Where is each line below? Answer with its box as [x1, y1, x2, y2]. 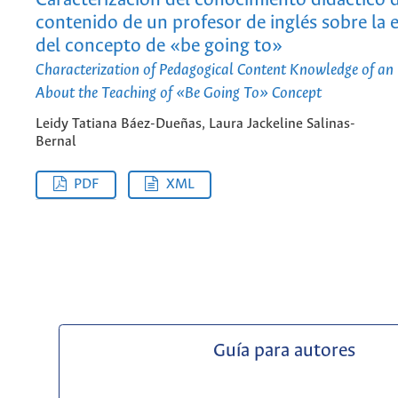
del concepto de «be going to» [36, 36, 283, 58]
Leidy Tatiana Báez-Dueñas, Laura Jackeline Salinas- [36, 116, 355, 132]
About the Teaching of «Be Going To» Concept [36, 84, 322, 103]
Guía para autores [213, 341, 356, 362]
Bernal [36, 134, 76, 150]
